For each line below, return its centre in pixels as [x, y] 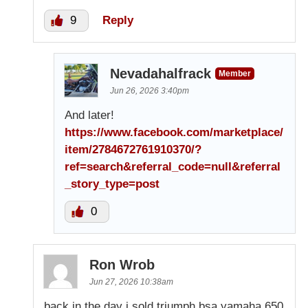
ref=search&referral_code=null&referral [173, 166]
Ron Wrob [122, 264]
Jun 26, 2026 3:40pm [150, 90]
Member [235, 73]
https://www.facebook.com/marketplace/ [174, 132]
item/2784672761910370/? [133, 149]
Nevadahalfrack [161, 73]
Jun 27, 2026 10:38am [131, 282]
